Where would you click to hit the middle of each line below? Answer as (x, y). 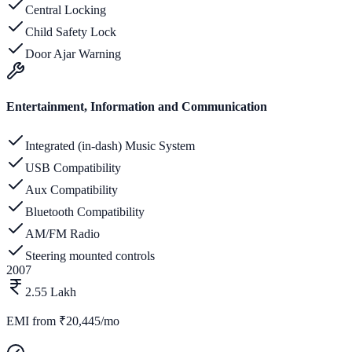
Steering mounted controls (90, 255)
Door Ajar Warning (73, 53)
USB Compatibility (73, 167)
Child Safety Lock (71, 31)
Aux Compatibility (71, 189)
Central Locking (66, 9)
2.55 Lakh (51, 291)
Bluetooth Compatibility (85, 211)
